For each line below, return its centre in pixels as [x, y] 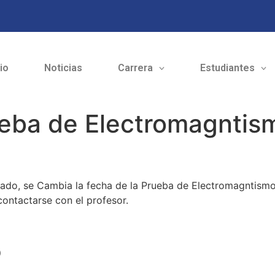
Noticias [63, 68]
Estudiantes [227, 68]
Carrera [135, 68]
